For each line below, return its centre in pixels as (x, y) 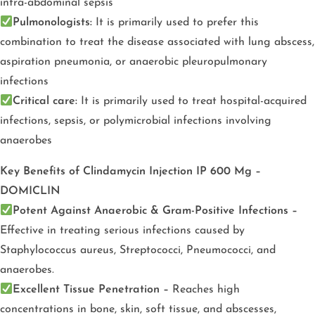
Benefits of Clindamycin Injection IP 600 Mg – (142, 171)
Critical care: (45, 101)
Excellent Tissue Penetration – (91, 289)
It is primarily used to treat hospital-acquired (192, 101)
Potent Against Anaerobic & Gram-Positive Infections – (155, 211)
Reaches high (206, 289)
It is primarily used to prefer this (176, 22)
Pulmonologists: (53, 22)
